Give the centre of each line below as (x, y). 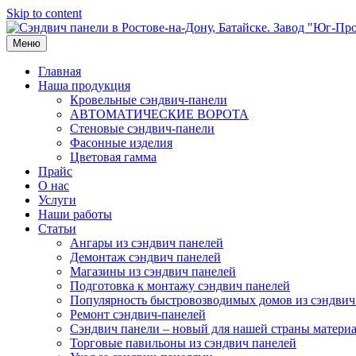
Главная (60, 71)
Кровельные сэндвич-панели (149, 100)
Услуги (57, 200)
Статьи (57, 228)
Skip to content (44, 13)
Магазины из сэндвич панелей (153, 271)
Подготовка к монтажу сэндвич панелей (180, 286)
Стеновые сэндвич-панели (142, 128)
